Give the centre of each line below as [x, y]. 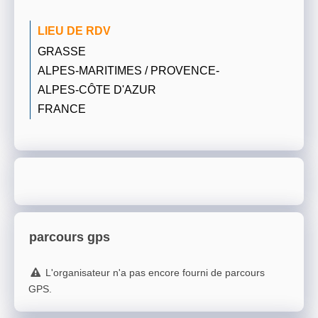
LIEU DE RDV [74, 30]
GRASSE [62, 51]
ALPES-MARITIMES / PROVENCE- [128, 70]
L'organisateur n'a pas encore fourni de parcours [155, 273]
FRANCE [62, 108]
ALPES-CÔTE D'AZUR [97, 89]
